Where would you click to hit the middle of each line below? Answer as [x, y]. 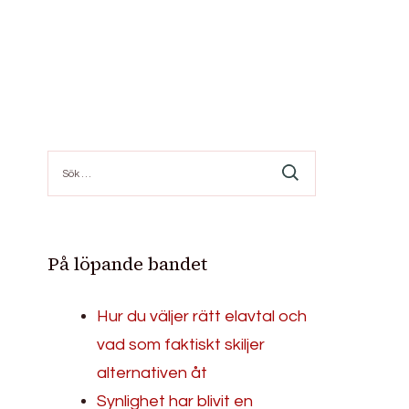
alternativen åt [152, 372]
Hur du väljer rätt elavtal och [202, 316]
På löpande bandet [128, 263]
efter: [64, 175]
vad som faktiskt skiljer [181, 344]
